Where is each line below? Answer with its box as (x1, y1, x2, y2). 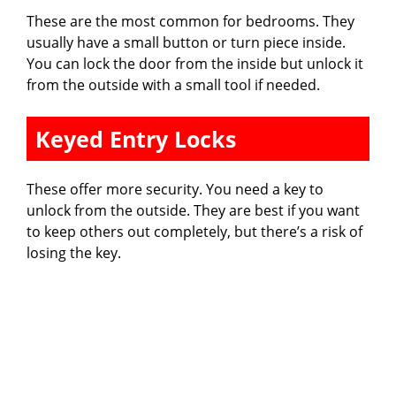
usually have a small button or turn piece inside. (27, 33, 346, 53)
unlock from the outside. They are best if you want (27, 201, 360, 221)
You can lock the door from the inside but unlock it (27, 54, 363, 74)
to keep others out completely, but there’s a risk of (27, 222, 362, 242)
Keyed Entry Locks (35, 124, 236, 155)
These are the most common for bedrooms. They (27, 11, 354, 32)
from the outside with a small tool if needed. (27, 75, 320, 95)
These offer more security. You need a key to (27, 179, 324, 200)
